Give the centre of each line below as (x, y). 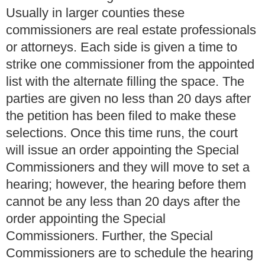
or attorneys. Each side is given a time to (122, 47)
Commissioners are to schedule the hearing (130, 253)
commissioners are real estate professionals (131, 30)
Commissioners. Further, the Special (109, 236)
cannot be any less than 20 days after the (123, 202)
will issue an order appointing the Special (122, 150)
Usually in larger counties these (95, 13)
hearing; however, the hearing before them (126, 185)
